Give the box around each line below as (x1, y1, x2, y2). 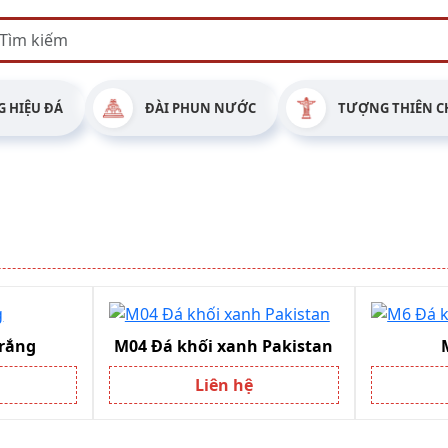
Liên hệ (194, 374, 253, 396)
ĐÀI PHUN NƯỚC (145, 98, 256, 117)
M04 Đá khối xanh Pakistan (114, 335, 334, 357)
